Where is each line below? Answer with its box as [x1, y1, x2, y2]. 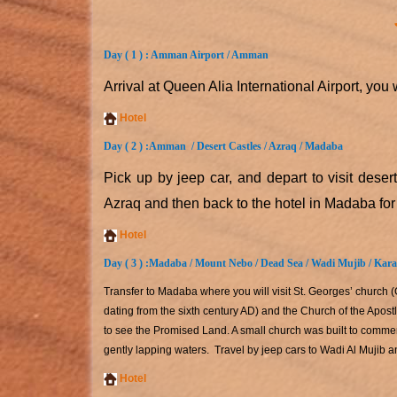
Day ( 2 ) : [104, 140, 149, 152]
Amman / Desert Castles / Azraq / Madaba [149, 140, 343, 152]
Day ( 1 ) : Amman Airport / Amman [104, 49, 269, 61]
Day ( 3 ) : [104, 257, 149, 269]
